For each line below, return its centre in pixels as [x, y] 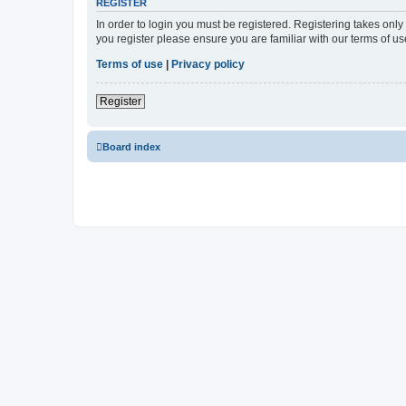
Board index [131, 146]
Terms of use [130, 64]
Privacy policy [208, 64]
